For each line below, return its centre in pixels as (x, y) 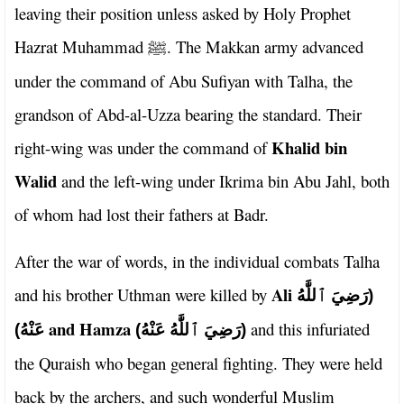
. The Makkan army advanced (265, 46)
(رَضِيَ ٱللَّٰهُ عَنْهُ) (191, 329)
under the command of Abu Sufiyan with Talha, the (184, 80)
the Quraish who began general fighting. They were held (198, 363)
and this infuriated (310, 328)
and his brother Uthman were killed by (143, 294)
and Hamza (92, 328)
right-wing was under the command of (143, 147)
